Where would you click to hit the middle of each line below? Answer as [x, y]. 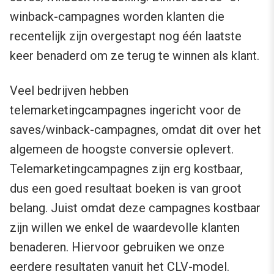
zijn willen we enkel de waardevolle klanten [125, 228]
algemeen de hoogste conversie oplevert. [122, 150]
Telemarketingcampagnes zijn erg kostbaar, [126, 169]
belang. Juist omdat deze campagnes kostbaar [135, 208]
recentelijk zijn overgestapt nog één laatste [126, 36]
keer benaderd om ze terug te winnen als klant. [135, 56]
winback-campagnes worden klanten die [117, 17]
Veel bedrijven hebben [69, 91]
